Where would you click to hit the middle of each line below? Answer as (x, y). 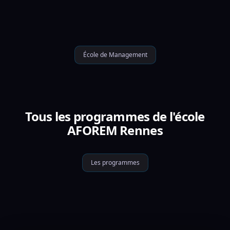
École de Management (115, 55)
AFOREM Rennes (115, 130)
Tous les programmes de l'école (115, 116)
